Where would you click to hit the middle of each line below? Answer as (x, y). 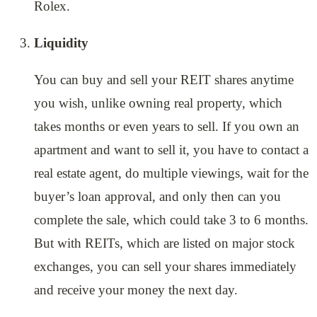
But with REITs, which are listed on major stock (165, 243)
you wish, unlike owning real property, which (158, 103)
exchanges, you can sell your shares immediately (165, 267)
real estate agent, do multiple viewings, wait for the (171, 173)
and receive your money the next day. (136, 290)
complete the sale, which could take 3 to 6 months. (171, 220)
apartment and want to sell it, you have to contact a (171, 150)
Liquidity (61, 43)
